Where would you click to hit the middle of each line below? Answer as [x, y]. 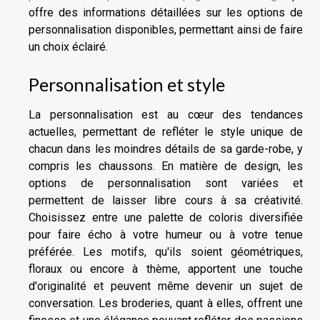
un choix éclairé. [68, 47]
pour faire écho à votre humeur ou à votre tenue [166, 235]
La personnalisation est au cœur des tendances [166, 115]
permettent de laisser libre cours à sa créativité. [166, 201]
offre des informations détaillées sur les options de [166, 13]
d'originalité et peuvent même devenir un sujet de [166, 286]
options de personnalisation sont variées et [166, 184]
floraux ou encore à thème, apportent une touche [166, 269]
